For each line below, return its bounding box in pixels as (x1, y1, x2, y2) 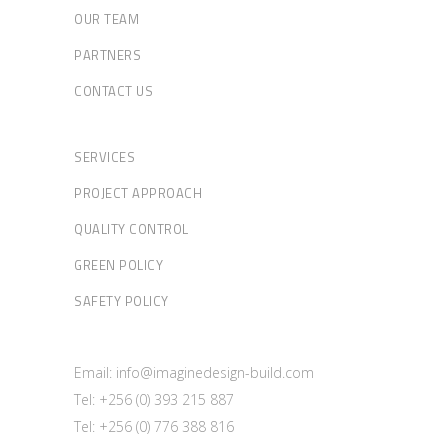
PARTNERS (74, 44, 141, 65)
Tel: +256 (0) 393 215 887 (74, 389, 234, 409)
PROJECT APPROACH (74, 182, 202, 203)
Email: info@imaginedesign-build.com (74, 362, 314, 382)
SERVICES (74, 146, 135, 167)
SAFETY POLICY (74, 290, 169, 311)
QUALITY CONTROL (74, 218, 189, 239)
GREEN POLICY (74, 254, 163, 275)
